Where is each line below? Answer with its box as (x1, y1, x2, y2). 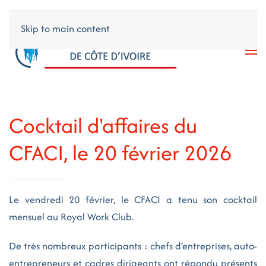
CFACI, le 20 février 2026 (9, 138, 232, 168)
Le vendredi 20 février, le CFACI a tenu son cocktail (9, 192, 257, 207)
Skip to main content (21, 21, 110, 36)
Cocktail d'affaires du (9, 110, 197, 141)
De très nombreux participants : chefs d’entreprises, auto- (9, 239, 257, 253)
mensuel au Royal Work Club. (9, 210, 134, 224)
